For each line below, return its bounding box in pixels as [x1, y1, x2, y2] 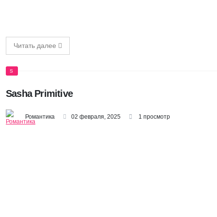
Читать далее [14, 42, 58, 50]
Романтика [25, 113, 55, 121]
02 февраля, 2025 [71, 113, 121, 121]
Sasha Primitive [6, 88, 73, 99]
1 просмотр [137, 113, 170, 121]
